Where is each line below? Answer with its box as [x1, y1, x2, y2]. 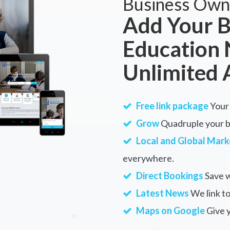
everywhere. [123, 152, 174, 164]
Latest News [136, 187, 189, 199]
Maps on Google [136, 205, 205, 216]
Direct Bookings [136, 170, 203, 181]
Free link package [136, 100, 208, 111]
